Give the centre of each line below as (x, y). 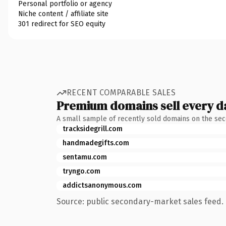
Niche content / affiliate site (63, 14)
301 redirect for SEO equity (62, 24)
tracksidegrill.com (93, 129)
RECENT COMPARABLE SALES (121, 93)
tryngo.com (81, 171)
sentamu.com (85, 157)
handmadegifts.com (96, 143)
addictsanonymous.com (102, 185)
